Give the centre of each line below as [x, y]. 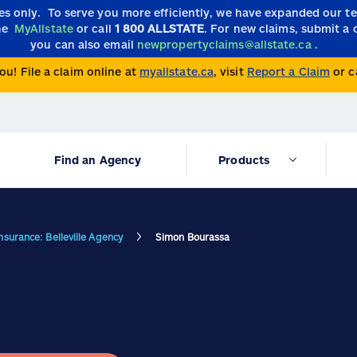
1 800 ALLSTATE [159, 28]
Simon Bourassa [193, 237]
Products [245, 160]
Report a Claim [288, 72]
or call [96, 28]
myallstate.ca [177, 72]
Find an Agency [98, 160]
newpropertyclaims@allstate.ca [224, 44]
